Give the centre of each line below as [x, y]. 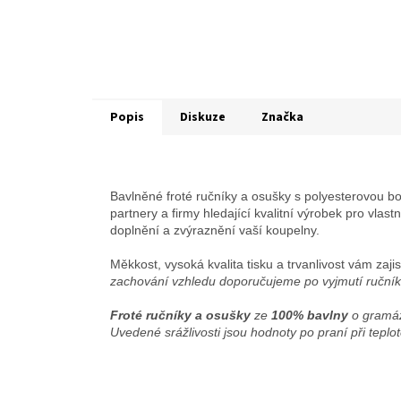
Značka [282, 118]
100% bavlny [310, 316]
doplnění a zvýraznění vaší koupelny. [215, 230]
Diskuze [203, 118]
